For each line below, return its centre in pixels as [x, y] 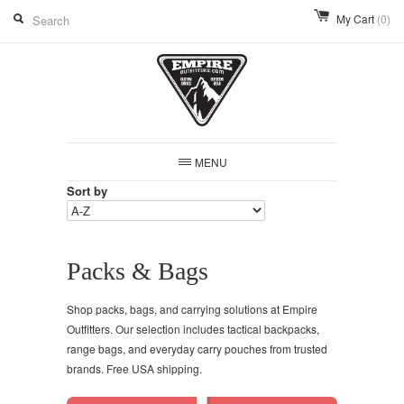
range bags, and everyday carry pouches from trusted [197, 349]
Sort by [87, 191]
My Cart [357, 18]
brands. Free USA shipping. [134, 368]
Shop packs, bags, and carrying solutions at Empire [192, 309]
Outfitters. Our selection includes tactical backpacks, [193, 329]
